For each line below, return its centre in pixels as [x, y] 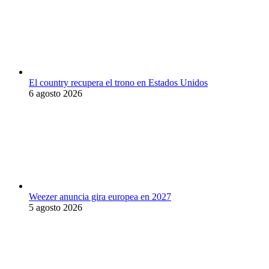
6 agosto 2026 [56, 94]
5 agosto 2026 [56, 208]
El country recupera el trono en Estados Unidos [118, 83]
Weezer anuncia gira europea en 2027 [100, 197]
